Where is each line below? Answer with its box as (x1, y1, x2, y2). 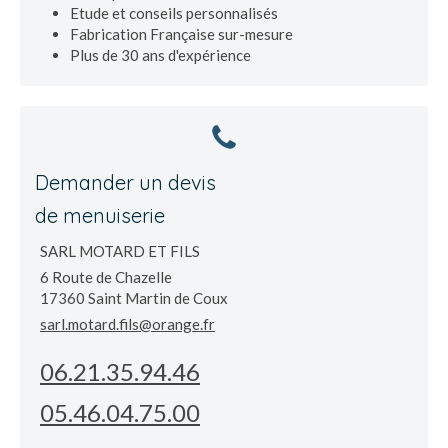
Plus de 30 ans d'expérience (70, 46, 251, 64)
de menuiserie (35, 203, 165, 228)
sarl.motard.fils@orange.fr (40, 315, 215, 333)
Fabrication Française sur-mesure (70, 25, 293, 43)
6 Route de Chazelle (40, 268, 172, 286)
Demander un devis (35, 170, 216, 195)
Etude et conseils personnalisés (70, 4, 278, 22)
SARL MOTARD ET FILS (40, 242, 200, 260)
